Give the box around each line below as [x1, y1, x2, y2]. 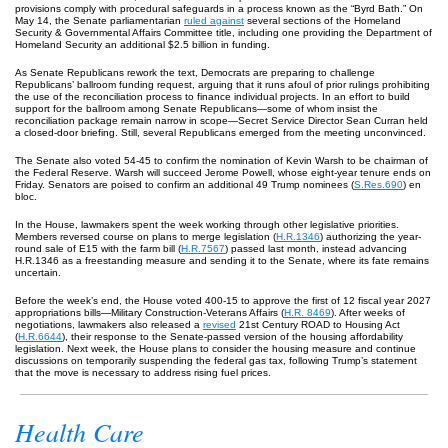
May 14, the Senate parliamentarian [15, 15, 184, 26]
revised [203, 319, 236, 330]
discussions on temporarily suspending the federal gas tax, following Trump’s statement [15, 355, 417, 366]
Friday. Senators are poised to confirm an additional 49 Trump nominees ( [15, 179, 354, 190]
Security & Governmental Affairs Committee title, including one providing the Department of [15, 27, 432, 38]
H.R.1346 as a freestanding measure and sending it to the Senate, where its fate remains [15, 255, 429, 266]
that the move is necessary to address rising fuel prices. [15, 367, 271, 378]
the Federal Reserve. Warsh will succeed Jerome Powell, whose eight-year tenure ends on [15, 167, 431, 178]
